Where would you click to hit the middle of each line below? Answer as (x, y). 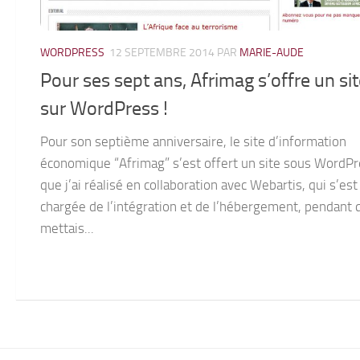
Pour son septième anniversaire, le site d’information (193, 141)
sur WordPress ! (104, 108)
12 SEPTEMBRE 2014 (162, 53)
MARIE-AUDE (272, 53)
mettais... (67, 228)
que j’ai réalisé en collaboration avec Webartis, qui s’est (199, 184)
